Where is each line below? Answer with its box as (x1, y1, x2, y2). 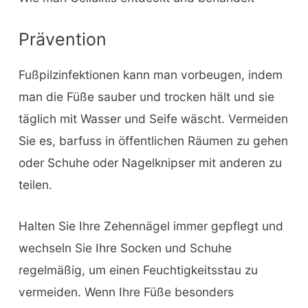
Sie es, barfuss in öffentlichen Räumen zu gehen (18, 133, 288, 148)
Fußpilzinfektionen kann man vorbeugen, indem (18, 67, 283, 82)
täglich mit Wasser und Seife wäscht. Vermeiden (18, 111, 288, 126)
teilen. (18, 177, 52, 192)
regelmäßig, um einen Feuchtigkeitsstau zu (18, 262, 258, 277)
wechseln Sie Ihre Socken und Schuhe (18, 240, 232, 255)
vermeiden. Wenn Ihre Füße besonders (18, 284, 234, 299)
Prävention (18, 28, 107, 49)
